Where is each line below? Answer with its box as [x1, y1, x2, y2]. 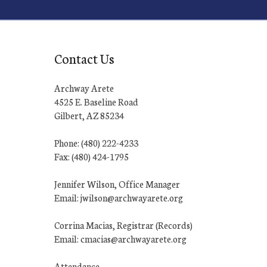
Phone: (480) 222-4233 [54, 136, 138, 149]
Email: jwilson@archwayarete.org [54, 191, 183, 204]
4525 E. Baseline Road [54, 95, 138, 108]
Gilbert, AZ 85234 [54, 108, 124, 122]
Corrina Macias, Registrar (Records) [54, 218, 193, 231]
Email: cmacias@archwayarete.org [54, 232, 187, 245]
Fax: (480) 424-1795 [54, 150, 129, 163]
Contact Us [54, 48, 114, 67]
